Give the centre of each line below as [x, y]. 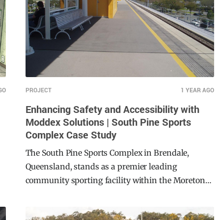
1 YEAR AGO [197, 104]
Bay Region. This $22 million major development [116, 208]
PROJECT [38, 104]
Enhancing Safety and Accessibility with [112, 123]
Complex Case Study [71, 149]
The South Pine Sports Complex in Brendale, [107, 167]
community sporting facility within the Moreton [115, 194]
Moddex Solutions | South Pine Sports [108, 136]
